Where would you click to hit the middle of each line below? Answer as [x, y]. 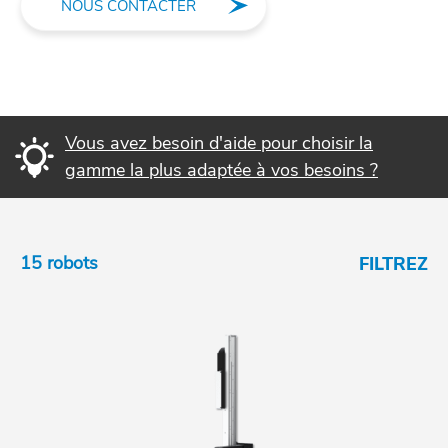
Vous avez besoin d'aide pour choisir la [219, 143]
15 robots [59, 263]
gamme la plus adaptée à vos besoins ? [221, 170]
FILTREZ [393, 264]
